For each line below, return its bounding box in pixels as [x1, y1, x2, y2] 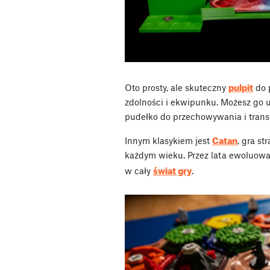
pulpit [228, 78, 253, 93]
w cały [125, 165, 153, 176]
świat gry [153, 162, 192, 177]
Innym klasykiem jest [125, 134, 212, 146]
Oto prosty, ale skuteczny [125, 81, 228, 93]
